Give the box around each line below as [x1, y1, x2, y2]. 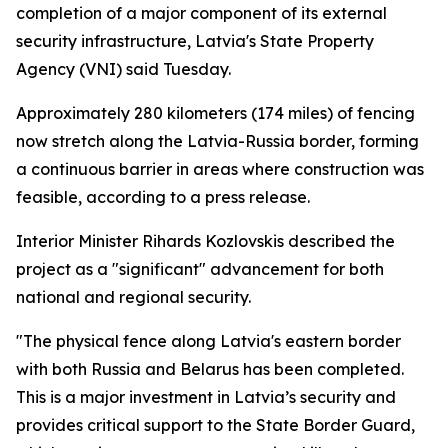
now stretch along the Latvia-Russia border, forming [16, 131, 419, 151]
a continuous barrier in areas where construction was [16, 159, 424, 179]
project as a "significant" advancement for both [16, 259, 384, 279]
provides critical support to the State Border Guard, [16, 415, 415, 435]
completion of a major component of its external [16, 3, 387, 23]
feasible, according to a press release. [16, 187, 310, 207]
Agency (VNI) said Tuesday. [16, 59, 231, 79]
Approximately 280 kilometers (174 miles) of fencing [16, 103, 415, 123]
